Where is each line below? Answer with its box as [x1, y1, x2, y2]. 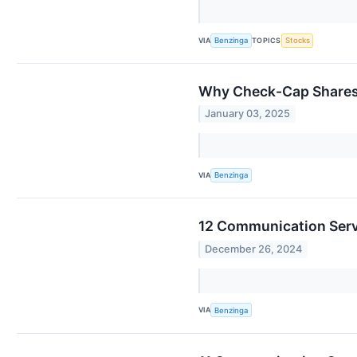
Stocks [284, 36, 310, 45]
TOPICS [252, 35, 281, 45]
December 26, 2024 [205, 242, 303, 255]
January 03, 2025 [205, 108, 291, 120]
